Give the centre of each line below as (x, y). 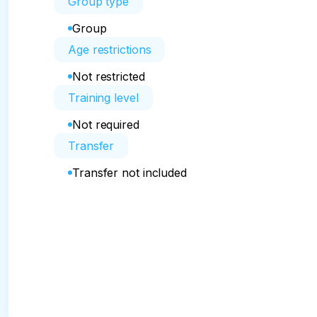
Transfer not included (129, 173)
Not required (106, 125)
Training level (103, 98)
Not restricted (109, 76)
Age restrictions (110, 50)
